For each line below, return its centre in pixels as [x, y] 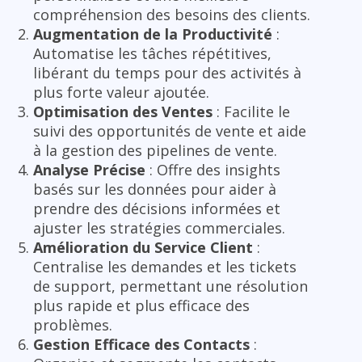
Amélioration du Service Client [143, 247]
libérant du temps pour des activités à [167, 72]
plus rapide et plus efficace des [141, 305]
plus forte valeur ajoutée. [121, 92]
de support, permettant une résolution [170, 286]
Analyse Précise [89, 169]
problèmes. [73, 324]
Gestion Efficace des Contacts [141, 344]
